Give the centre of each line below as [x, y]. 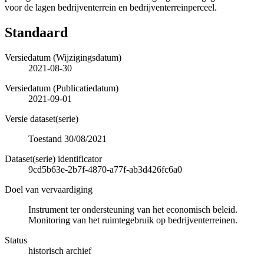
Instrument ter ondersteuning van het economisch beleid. [133, 209]
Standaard [36, 32]
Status [16, 240]
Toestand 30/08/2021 [67, 138]
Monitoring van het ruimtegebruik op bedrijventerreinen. [133, 220]
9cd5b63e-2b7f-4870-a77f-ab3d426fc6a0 [105, 169]
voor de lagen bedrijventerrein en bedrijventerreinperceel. [111, 7]
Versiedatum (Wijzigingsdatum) [63, 57]
